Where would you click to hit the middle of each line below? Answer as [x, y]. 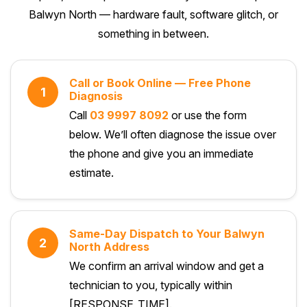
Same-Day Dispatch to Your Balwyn [167, 233]
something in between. [153, 33]
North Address [109, 246]
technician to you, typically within [151, 285]
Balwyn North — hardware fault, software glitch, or [153, 14]
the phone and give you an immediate [161, 153]
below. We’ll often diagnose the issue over [173, 134]
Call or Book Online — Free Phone [160, 83]
